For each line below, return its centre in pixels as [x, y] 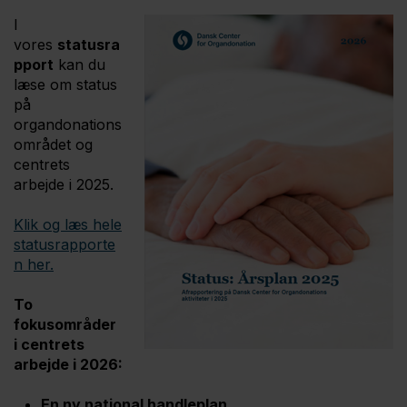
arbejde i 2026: [68, 365]
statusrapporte [65, 245]
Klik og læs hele [68, 225]
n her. [34, 265]
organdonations [68, 125]
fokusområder [65, 325]
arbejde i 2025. [64, 185]
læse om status [65, 85]
